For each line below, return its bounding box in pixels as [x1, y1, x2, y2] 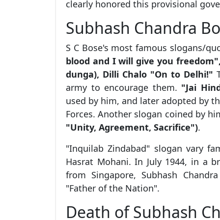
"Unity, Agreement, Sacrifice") [66, 121, 198, 133]
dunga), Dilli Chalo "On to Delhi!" [66, 68, 214, 80]
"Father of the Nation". [66, 182, 160, 194]
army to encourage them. [66, 81, 181, 93]
